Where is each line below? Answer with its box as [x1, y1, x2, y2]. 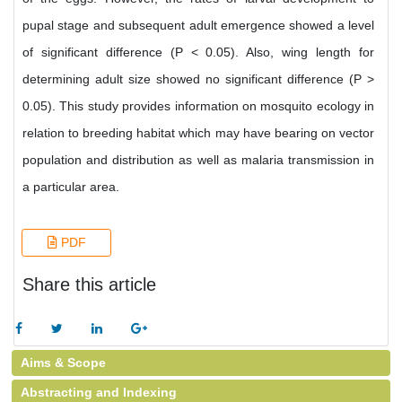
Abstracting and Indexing [21, 385, 177, 399]
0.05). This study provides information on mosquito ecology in [22, 99, 374, 113]
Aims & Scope [21, 355, 106, 370]
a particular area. [22, 179, 119, 194]
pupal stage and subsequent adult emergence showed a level [22, 18, 374, 32]
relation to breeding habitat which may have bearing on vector [22, 126, 374, 140]
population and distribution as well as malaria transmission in [22, 153, 374, 167]
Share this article [22, 275, 156, 294]
